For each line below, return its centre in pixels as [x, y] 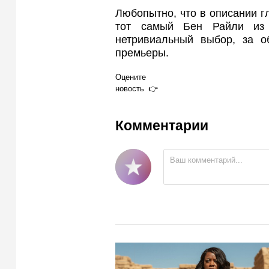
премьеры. [142, 53]
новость [130, 88]
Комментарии [162, 126]
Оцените [131, 77]
